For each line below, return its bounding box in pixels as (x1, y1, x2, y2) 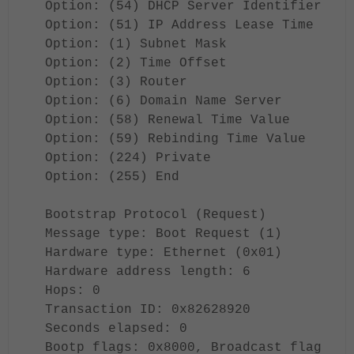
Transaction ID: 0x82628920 (45, 303, 250, 317)
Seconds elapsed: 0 (45, 322, 187, 336)
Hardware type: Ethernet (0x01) (45, 246, 282, 260)
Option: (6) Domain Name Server (45, 94, 282, 108)
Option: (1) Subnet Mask (45, 37, 227, 51)
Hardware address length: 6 (45, 265, 250, 279)
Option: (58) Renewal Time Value (45, 113, 290, 127)
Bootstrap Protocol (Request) (45, 208, 266, 222)
